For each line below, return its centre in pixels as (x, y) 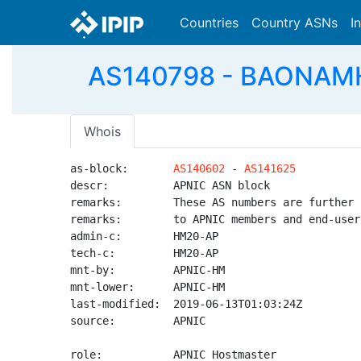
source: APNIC (138, 321)
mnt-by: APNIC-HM (147, 270)
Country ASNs (295, 23)
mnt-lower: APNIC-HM (147, 287)
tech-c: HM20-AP (144, 253)
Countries (209, 23)
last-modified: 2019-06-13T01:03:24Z (186, 304)
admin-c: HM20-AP (144, 236)
